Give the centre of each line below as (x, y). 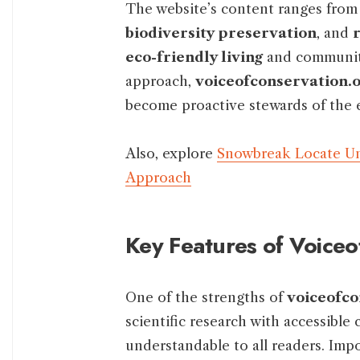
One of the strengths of (206, 298)
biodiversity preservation (221, 33)
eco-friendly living (194, 57)
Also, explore (171, 154)
